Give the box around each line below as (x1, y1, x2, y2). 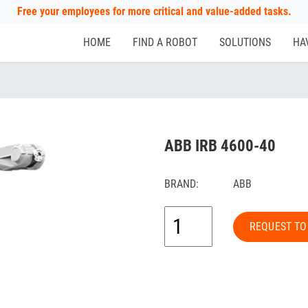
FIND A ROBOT (133, 36, 197, 49)
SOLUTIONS (219, 36, 271, 49)
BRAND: (164, 177, 199, 190)
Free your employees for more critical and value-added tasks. (16, 5, 291, 18)
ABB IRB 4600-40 (164, 137, 276, 155)
